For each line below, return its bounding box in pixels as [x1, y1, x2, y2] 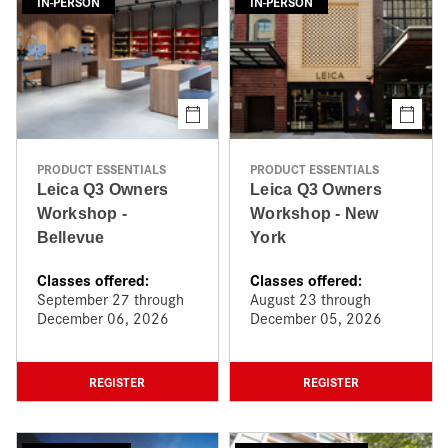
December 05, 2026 [250, 307, 382, 328]
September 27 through [36, 288, 184, 309]
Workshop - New [250, 205, 379, 222]
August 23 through [250, 288, 371, 309]
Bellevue [36, 229, 105, 246]
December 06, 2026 [36, 307, 169, 328]
